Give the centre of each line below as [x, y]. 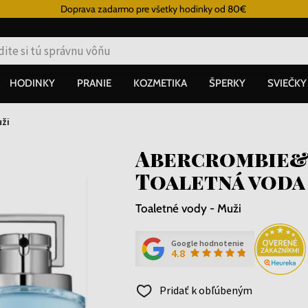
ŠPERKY [227, 83]
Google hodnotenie [207, 243]
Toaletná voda [220, 181]
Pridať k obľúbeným [205, 290]
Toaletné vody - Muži [188, 208]
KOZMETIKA [160, 83]
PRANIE [94, 83]
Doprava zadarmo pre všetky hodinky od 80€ [153, 9]
